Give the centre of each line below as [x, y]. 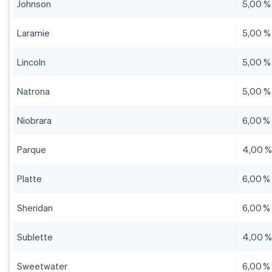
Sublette [35, 237]
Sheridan [35, 208]
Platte [29, 179]
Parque [32, 150]
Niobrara [34, 121]
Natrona [33, 91]
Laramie [33, 33]
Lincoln [31, 62]
